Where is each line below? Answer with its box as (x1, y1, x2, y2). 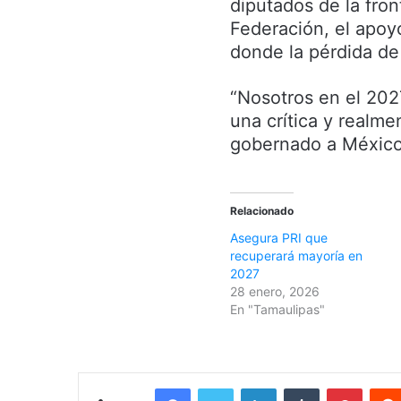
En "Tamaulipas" (230, 301, 325, 317)
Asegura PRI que (230, 229, 328, 245)
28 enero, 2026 (230, 283, 320, 299)
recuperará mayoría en (230, 247, 363, 263)
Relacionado (230, 203, 294, 218)
